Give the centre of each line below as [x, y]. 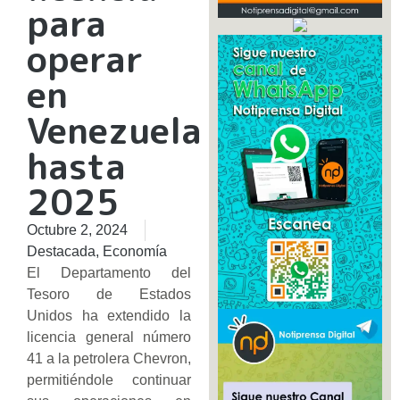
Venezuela [114, 131]
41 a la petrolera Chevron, [109, 359]
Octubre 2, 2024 [77, 230]
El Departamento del [109, 273]
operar [85, 59]
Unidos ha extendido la [109, 316]
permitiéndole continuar [109, 380]
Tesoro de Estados [109, 295]
